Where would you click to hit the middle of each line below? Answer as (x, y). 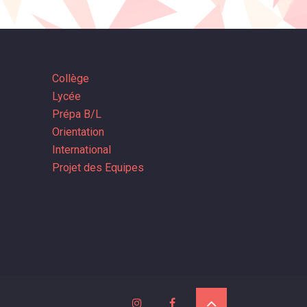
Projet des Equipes (98, 168)
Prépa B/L (77, 114)
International (82, 150)
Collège (71, 79)
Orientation (78, 132)
